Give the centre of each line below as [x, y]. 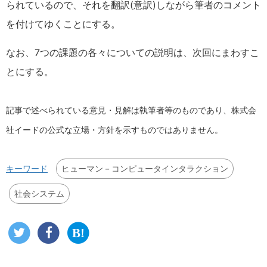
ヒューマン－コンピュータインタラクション [145, 168]
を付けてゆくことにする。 [63, 24]
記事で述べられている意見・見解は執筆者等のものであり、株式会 [131, 110]
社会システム [39, 193]
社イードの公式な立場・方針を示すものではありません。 [114, 130]
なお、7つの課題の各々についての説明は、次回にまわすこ [133, 52]
